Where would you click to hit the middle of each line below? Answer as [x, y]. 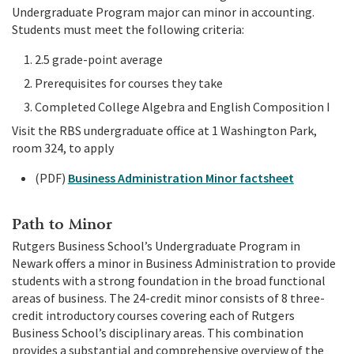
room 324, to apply [63, 147]
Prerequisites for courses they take [128, 83]
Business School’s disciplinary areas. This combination [158, 332]
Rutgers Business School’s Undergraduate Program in [156, 245]
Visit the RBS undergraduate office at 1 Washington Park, [164, 130]
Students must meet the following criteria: [128, 29]
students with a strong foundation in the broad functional [169, 280]
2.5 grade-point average [98, 59]
